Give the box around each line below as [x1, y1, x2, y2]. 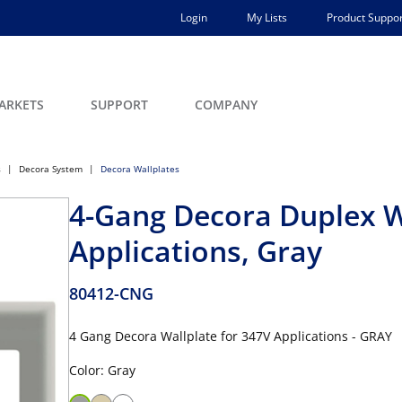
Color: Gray [69, 362, 135, 379]
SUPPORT [91, 96, 148, 113]
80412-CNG [69, 283, 153, 304]
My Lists [247, 10, 287, 25]
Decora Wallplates [100, 162, 179, 175]
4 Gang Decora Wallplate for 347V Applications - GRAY [69, 328, 392, 345]
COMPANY [195, 96, 258, 113]
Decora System [19, 162, 83, 175]
